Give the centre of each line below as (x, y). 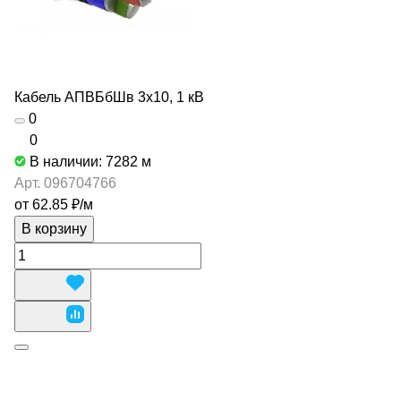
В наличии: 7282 (85, 162)
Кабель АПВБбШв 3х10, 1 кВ (109, 97)
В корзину (54, 229)
